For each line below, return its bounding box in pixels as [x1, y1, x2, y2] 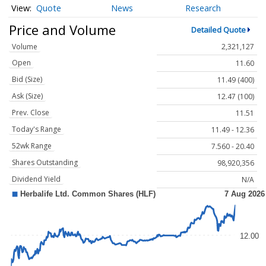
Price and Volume [9, 20, 116, 39]
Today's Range [12, 124, 61, 135]
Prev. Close [12, 107, 49, 118]
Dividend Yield [12, 174, 61, 185]
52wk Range [12, 141, 52, 151]
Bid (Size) [12, 74, 42, 85]
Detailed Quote [191, 24, 246, 35]
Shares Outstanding [12, 157, 78, 168]
